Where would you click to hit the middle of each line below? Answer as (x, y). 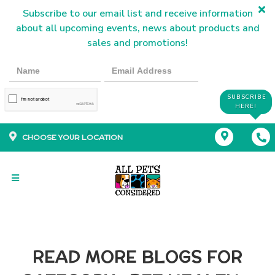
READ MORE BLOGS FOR (137, 257)
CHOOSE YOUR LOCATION (72, 137)
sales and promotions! (137, 43)
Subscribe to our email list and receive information (137, 14)
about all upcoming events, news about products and (137, 28)
